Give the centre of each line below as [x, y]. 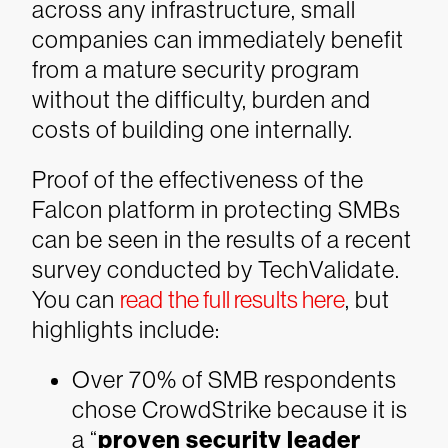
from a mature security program [196, 69]
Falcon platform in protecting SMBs [216, 209]
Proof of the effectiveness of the [198, 179]
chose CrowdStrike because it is [240, 409]
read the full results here [232, 299]
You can [76, 299]
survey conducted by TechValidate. [216, 269]
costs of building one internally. [192, 129]
